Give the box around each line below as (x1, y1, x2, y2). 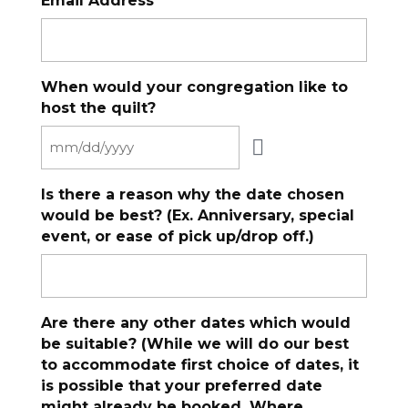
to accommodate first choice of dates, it (40, 356, 359, 373)
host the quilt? (40, 99, 156, 117)
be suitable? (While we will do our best (40, 335, 349, 352)
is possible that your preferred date (40, 377, 322, 394)
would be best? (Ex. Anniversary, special (40, 207, 354, 224)
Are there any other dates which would (40, 314, 351, 331)
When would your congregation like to (40, 78, 348, 96)
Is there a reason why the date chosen (40, 186, 344, 203)
